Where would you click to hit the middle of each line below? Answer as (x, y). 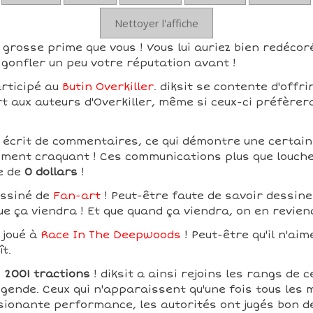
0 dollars (51, 172)
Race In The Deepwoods (110, 235)
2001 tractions (47, 274)
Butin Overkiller (108, 87)
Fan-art (77, 196)
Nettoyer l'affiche (156, 23)
